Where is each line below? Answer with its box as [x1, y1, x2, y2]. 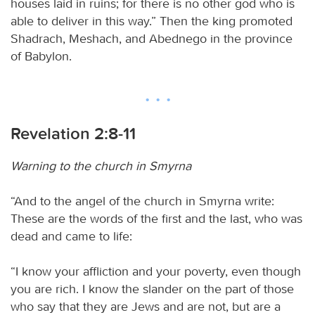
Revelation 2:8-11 [11, 123, 136, 143]
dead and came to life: [11, 228, 132, 244]
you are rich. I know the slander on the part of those [11, 281, 294, 297]
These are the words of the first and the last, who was [11, 210, 302, 226]
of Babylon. [11, 48, 72, 64]
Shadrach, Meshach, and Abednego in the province [11, 30, 292, 46]
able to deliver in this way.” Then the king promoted [11, 13, 292, 29]
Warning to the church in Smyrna [11, 157, 191, 174]
